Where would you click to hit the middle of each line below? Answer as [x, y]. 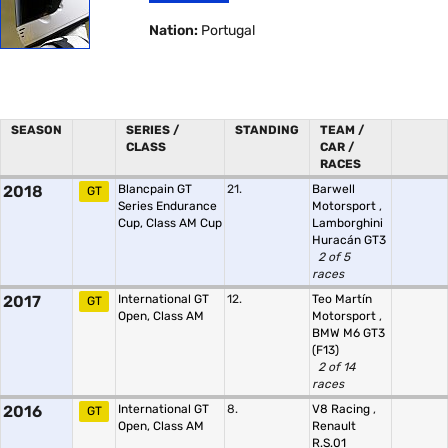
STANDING [267, 130]
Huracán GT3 [349, 240]
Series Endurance [167, 206]
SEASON [36, 130]
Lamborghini [347, 223]
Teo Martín [342, 299]
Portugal [227, 30]
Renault [334, 426]
